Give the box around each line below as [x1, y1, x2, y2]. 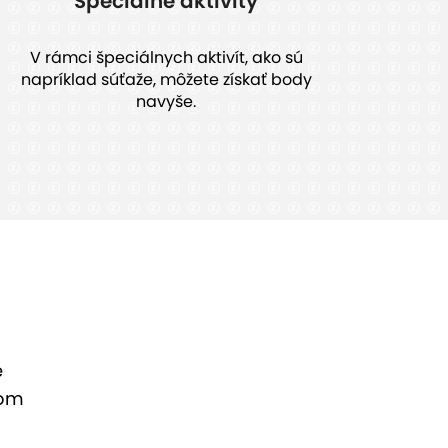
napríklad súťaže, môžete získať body [20, 68, 312, 92]
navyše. [136, 90, 196, 114]
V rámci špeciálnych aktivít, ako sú [29, 46, 303, 70]
